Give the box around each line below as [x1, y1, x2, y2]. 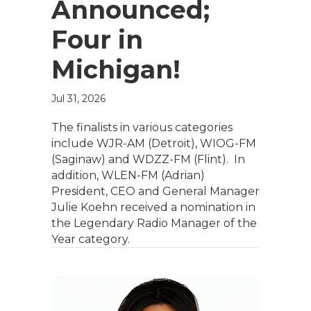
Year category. [51, 233, 130, 246]
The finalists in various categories [51, 121, 233, 134]
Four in [51, 24, 143, 55]
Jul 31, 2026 [51, 92, 106, 105]
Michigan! [51, 54, 180, 85]
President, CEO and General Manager [51, 185, 260, 198]
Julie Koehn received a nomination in [51, 201, 255, 214]
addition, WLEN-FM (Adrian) [51, 169, 205, 182]
